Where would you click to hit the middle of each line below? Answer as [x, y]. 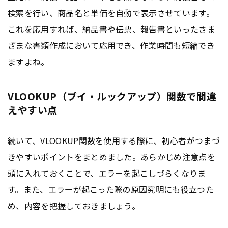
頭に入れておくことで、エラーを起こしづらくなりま [107, 173]
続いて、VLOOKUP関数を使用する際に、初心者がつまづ [114, 140]
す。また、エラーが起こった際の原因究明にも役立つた [111, 189]
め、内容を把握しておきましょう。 [74, 205]
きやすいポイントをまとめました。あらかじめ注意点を [112, 156]
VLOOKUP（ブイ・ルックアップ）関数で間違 [112, 96]
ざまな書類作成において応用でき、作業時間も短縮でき [111, 45]
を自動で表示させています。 [161, 12]
